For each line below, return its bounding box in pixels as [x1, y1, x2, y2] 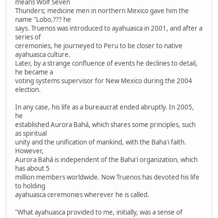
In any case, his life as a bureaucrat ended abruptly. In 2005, [15, 102, 194, 111]
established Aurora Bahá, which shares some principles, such [15, 120, 196, 129]
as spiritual [15, 128, 47, 138]
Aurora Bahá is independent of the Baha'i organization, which [15, 155, 198, 164]
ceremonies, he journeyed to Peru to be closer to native [15, 41, 182, 50]
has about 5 [15, 163, 50, 173]
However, [15, 146, 44, 155]
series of [15, 32, 41, 41]
